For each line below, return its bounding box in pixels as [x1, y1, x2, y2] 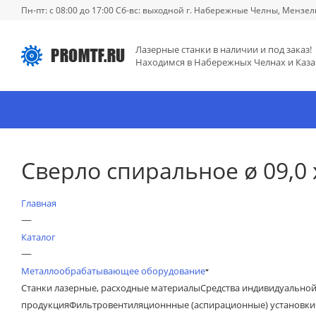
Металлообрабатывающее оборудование [21, 265, 205, 277]
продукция [21, 298, 69, 311]
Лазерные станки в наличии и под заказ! [135, 42, 312, 56]
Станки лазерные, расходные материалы [21, 281, 200, 294]
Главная [21, 197, 56, 209]
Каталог [21, 231, 56, 243]
